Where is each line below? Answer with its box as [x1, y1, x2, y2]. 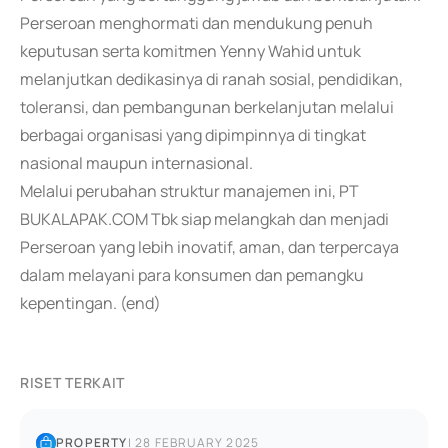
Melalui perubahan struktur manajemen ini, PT [20, 180, 359, 202]
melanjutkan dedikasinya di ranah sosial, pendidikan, [20, 68, 403, 90]
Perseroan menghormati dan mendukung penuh [20, 12, 373, 34]
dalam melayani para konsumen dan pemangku [20, 264, 364, 286]
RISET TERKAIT [20, 373, 126, 392]
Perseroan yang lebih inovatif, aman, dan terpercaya [20, 236, 399, 258]
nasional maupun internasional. [20, 152, 253, 174]
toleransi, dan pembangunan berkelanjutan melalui [20, 96, 394, 118]
